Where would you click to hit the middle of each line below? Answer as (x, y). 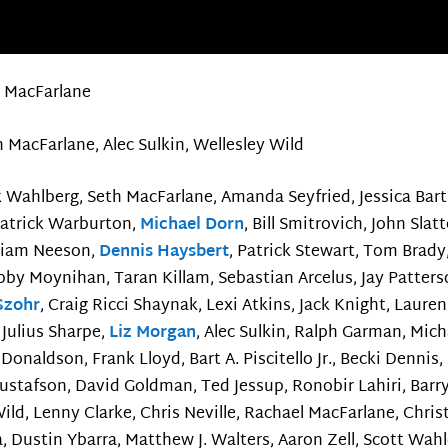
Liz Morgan (153, 334)
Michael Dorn (192, 226)
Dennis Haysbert (164, 253)
